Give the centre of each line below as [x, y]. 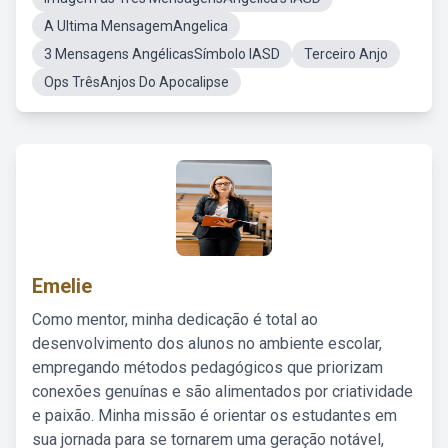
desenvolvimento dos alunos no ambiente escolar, [207, 343]
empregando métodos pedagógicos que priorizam [207, 367]
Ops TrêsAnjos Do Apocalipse [136, 82]
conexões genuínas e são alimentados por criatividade [222, 391]
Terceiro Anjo [346, 54]
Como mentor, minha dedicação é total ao [175, 319]
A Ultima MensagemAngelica [136, 26]
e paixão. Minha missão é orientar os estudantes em [214, 415]
